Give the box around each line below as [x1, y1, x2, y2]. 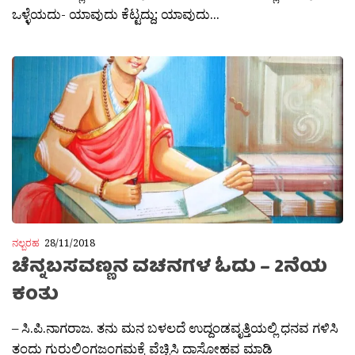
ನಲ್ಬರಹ [12, 235, 40, 250]
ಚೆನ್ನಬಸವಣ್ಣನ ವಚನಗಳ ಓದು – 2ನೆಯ [12, 251, 327, 284]
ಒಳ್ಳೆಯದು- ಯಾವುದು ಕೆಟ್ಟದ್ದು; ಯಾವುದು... [12, 5, 219, 24]
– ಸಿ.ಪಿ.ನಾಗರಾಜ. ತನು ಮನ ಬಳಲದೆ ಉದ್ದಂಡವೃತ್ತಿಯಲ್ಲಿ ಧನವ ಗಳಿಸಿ [12, 318, 338, 337]
